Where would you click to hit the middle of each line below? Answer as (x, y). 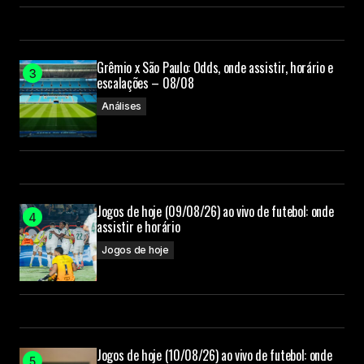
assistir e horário (139, 227)
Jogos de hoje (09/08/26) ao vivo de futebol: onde (215, 211)
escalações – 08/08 (145, 83)
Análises (122, 106)
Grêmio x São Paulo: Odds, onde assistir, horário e (215, 67)
